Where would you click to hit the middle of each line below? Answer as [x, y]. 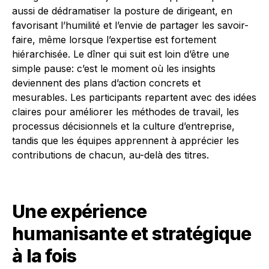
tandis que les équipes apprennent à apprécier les [125, 141]
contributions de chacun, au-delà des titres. [110, 155]
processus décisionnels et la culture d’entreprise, [123, 126]
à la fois [44, 256]
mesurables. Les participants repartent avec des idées [134, 98]
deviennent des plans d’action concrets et [106, 83]
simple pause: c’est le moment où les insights [114, 69]
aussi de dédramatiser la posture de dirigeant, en [122, 11]
